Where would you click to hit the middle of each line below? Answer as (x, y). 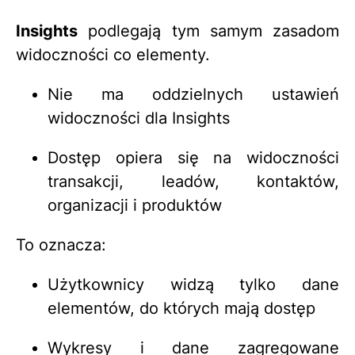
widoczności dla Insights (139, 118)
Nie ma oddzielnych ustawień (193, 95)
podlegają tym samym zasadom (208, 31)
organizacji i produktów (135, 206)
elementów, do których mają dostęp (181, 309)
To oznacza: (61, 245)
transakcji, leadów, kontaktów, (193, 182)
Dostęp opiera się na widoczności (193, 158)
